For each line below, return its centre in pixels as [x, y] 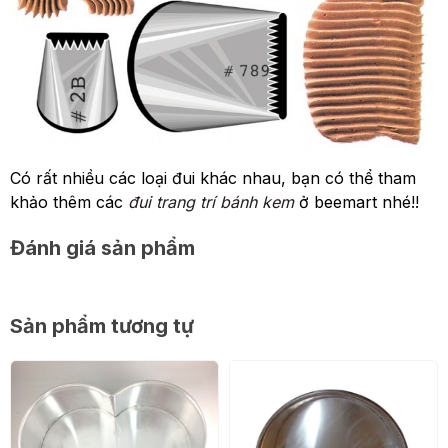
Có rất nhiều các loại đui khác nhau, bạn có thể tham [213, 178]
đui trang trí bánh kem [208, 202]
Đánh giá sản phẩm [102, 248]
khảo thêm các [66, 202]
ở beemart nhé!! [356, 202]
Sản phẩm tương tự [102, 326]
